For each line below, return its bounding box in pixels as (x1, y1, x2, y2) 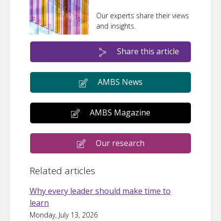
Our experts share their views (96, 11, 189, 21)
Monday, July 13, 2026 (30, 210, 98, 220)
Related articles (30, 164, 95, 178)
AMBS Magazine (89, 107, 150, 118)
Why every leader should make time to (30, 185, 171, 197)
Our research (95, 137, 145, 148)
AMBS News (97, 76, 143, 88)
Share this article (117, 46, 179, 57)
